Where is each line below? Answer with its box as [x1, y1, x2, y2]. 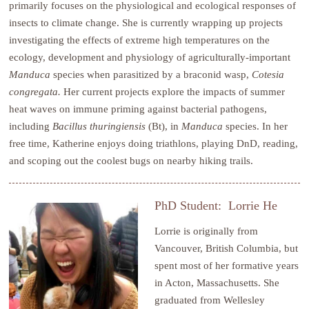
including [9, 120, 53, 132]
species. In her [226, 120, 288, 132]
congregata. [9, 86, 64, 98]
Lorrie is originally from [154, 224, 259, 237]
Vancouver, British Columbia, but [154, 241, 299, 254]
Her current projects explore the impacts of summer [63, 86, 286, 98]
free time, [9, 137, 53, 150]
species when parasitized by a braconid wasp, [53, 68, 252, 81]
